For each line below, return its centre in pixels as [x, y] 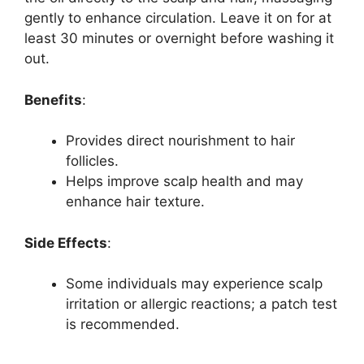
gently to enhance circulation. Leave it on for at [178, 18]
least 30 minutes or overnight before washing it [179, 39]
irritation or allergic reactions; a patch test [201, 304]
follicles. [92, 161]
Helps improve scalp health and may [184, 182]
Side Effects [66, 243]
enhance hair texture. [135, 202]
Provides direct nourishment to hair [180, 141]
